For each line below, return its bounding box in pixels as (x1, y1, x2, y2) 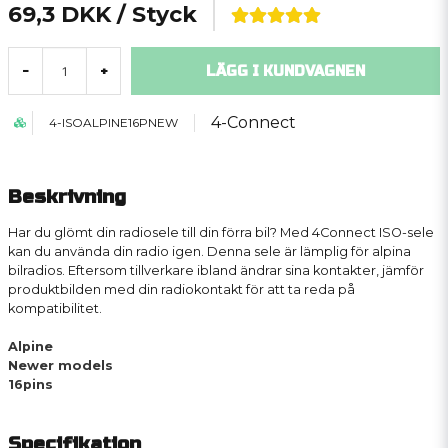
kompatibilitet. (8, 301, 102, 316)
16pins (8, 377, 53, 392)
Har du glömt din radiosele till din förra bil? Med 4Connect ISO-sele (8, 225, 434, 240)
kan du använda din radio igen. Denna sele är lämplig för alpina (8, 244, 411, 259)
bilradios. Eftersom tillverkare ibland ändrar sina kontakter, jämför (8, 263, 424, 278)
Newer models (8, 358, 113, 373)
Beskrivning (8, 185, 126, 208)
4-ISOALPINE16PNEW (49, 115, 178, 130)
